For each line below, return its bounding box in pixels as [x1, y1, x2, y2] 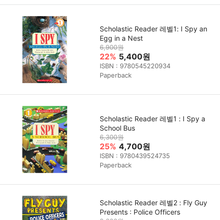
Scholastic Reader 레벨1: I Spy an [100, 24, 208, 33]
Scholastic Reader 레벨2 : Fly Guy [100, 198, 208, 207]
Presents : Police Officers [100, 207, 181, 216]
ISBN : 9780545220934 [100, 61, 171, 70]
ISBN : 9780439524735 [100, 151, 170, 160]
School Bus [100, 123, 136, 132]
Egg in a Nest [100, 33, 143, 42]
